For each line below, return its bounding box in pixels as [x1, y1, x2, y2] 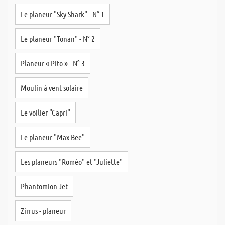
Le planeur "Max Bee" [21, 132, 85, 142]
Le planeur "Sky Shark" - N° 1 [21, 9, 104, 19]
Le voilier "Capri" [21, 107, 70, 117]
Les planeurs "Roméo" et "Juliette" [21, 157, 123, 166]
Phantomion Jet [21, 181, 68, 191]
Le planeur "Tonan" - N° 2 [21, 34, 95, 43]
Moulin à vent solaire [21, 83, 83, 92]
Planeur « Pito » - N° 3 [21, 58, 85, 68]
